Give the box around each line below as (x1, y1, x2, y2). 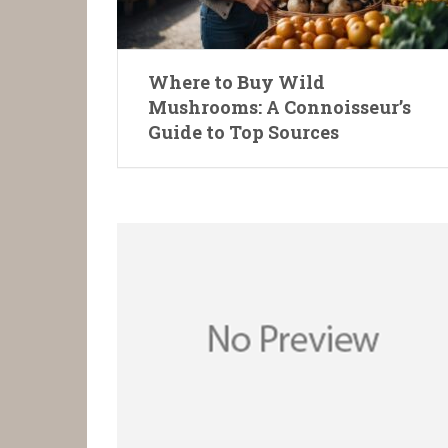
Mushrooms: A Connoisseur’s (148, 95, 411, 120)
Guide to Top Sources (148, 120, 339, 145)
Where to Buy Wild (148, 70, 325, 95)
